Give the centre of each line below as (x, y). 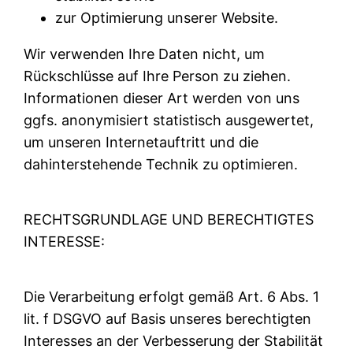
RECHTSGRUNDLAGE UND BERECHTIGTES (169, 219)
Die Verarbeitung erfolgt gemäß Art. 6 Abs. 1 (172, 296)
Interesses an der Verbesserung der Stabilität (174, 340)
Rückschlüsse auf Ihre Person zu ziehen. (158, 76)
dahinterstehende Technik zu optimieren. (161, 164)
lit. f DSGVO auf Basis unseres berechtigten (168, 318)
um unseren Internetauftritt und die (141, 142)
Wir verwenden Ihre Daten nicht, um (145, 54)
